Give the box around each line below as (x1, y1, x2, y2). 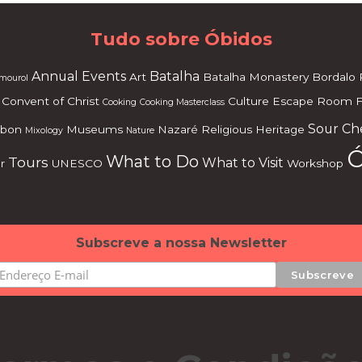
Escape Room (271, 95, 352, 107)
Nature (126, 125, 154, 136)
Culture (227, 95, 269, 107)
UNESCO (52, 157, 103, 170)
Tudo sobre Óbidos (90, 28, 272, 50)
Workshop (287, 157, 343, 170)
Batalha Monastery (203, 70, 309, 83)
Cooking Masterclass (139, 97, 225, 107)
